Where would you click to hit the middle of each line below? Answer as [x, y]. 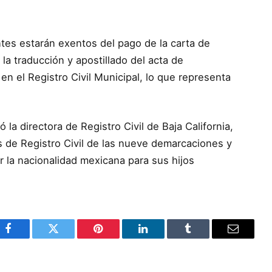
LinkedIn [162, 238]
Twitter [68, 238]
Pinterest [117, 238]
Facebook [29, 238]
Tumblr [203, 238]
